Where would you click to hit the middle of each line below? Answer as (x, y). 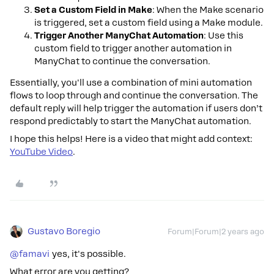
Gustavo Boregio (64, 231)
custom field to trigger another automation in (133, 48)
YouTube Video (41, 152)
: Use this (224, 35)
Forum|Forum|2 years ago (216, 232)
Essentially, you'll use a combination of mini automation (131, 83)
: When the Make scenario (208, 10)
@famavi (30, 254)
